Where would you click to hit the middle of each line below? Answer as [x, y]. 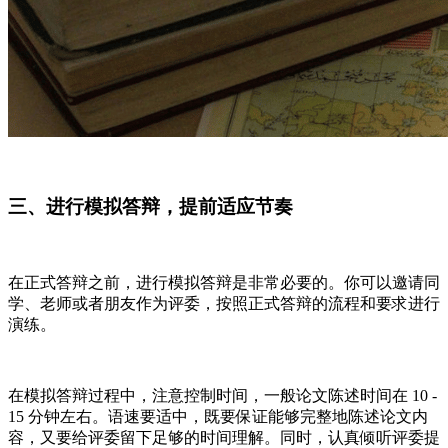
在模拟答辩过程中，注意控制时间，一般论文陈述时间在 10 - [222, 395]
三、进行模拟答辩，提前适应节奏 [150, 207]
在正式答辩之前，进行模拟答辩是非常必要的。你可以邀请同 [224, 282]
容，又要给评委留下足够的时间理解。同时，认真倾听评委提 [224, 437]
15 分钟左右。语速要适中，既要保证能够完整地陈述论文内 [218, 416]
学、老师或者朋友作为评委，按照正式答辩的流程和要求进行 [224, 303]
